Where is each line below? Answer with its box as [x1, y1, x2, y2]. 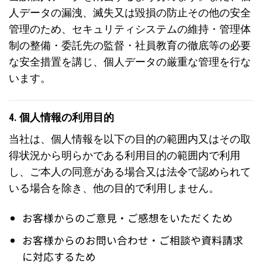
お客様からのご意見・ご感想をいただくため [22, 210, 233, 225]
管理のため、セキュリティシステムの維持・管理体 [9, 23, 251, 36]
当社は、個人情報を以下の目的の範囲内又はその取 [9, 133, 251, 145]
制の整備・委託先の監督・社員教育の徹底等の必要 [9, 40, 251, 52]
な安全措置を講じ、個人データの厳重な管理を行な [9, 56, 251, 68]
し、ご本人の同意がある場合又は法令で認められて [9, 166, 251, 178]
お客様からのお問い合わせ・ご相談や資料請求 [22, 233, 243, 248]
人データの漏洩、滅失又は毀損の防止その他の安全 [9, 7, 251, 19]
